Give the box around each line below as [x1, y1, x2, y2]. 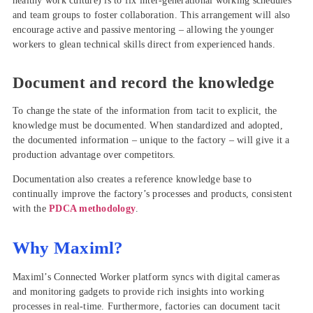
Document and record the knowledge [12, 73, 275, 92]
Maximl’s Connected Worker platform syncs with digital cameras [12, 271, 280, 282]
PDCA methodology [49, 203, 136, 214]
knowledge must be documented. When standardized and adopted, [12, 119, 283, 131]
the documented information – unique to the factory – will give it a [12, 134, 290, 145]
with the [12, 203, 50, 214]
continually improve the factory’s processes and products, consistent [12, 189, 292, 200]
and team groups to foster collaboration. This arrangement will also [12, 10, 291, 21]
